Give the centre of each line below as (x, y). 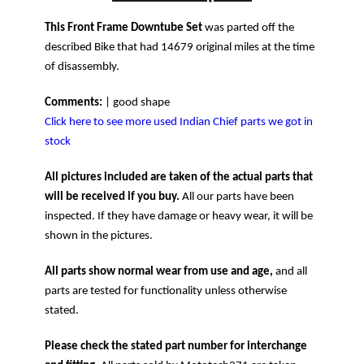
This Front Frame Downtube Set (123, 28)
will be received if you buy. (112, 197)
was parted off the (248, 28)
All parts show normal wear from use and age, (159, 271)
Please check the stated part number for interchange (176, 346)
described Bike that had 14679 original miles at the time (180, 47)
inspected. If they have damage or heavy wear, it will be (179, 216)
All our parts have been (237, 197)
